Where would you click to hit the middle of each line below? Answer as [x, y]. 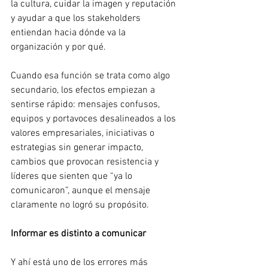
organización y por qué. [58, 47]
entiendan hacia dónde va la [69, 33]
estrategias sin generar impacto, [78, 148]
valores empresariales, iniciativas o [84, 133]
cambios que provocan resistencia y [86, 162]
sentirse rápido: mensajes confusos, [86, 105]
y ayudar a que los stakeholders [77, 19]
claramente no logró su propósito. [80, 205]
